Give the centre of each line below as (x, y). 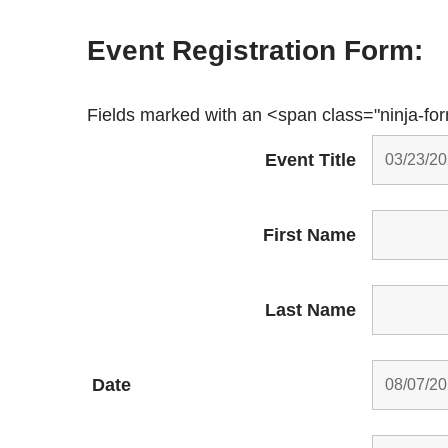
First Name (309, 234)
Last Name (310, 309)
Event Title (310, 159)
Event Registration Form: (254, 50)
